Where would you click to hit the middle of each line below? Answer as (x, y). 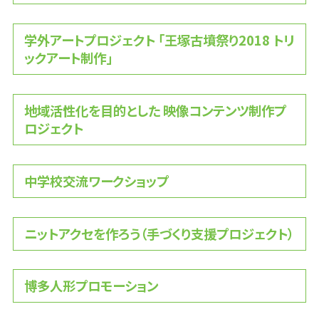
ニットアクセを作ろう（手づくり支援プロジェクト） (159, 233)
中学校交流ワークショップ (96, 181)
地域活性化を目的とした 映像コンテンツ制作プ (155, 110)
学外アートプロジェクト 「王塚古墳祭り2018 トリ (159, 40)
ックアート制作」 (68, 57)
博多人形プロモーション (91, 286)
